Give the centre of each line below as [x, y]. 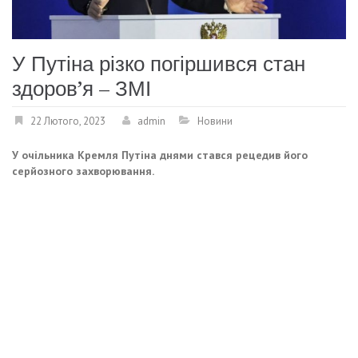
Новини [215, 121]
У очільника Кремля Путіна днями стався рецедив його [160, 155]
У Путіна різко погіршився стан [159, 64]
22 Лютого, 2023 [68, 121]
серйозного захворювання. [83, 171]
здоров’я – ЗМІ [82, 89]
